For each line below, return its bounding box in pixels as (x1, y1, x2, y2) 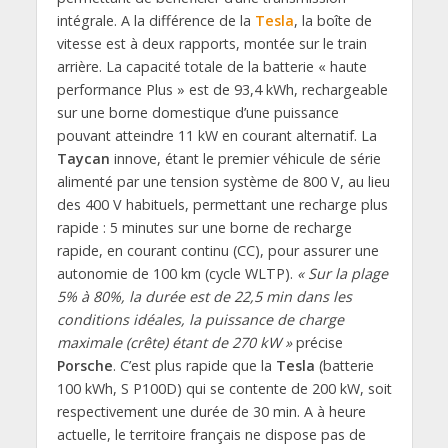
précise (291, 332, 343, 352)
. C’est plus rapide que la (112, 355, 276, 375)
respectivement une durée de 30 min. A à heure (56, 401, 366, 421)
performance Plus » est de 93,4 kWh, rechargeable (56, 79, 388, 99)
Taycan (56, 148, 110, 168)
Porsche (56, 355, 113, 375)
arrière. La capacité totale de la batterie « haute (56, 56, 367, 76)
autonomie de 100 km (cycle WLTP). (56, 263, 297, 283)
